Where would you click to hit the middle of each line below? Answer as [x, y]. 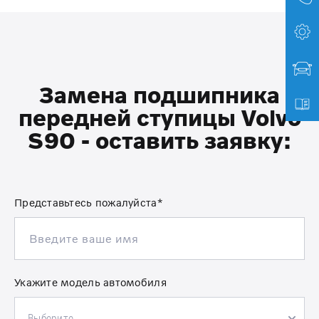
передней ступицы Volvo [159, 117]
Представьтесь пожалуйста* [89, 202]
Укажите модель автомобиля [90, 282]
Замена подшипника [159, 94]
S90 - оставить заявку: [159, 140]
